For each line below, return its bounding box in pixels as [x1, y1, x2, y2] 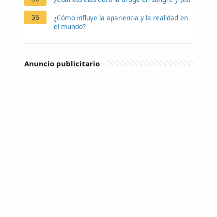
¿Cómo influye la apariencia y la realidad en [54, 13, 188, 22]
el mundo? [54, 22, 86, 31]
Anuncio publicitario [24, 58, 100, 68]
